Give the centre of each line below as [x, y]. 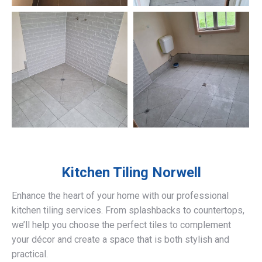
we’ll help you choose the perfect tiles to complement [121, 225]
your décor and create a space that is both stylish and [120, 240]
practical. [30, 254]
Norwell [175, 173]
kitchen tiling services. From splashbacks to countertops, [128, 211]
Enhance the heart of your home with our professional [120, 196]
